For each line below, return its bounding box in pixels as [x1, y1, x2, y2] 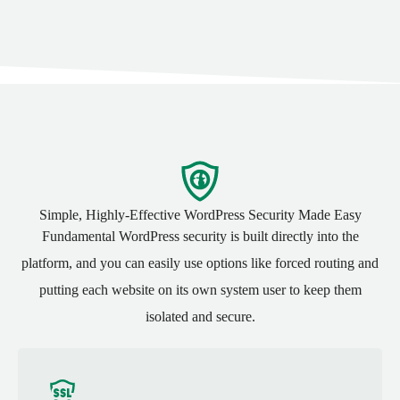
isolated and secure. [145, 309, 255, 325]
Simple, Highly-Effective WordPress [38, 207, 248, 223]
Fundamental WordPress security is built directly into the [41, 229, 359, 245]
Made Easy [294, 207, 362, 223]
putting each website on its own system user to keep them [38, 282, 362, 298]
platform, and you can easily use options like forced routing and [21, 255, 379, 271]
